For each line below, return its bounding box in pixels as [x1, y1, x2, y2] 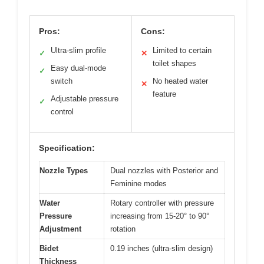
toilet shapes [153, 58, 196, 68]
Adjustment [39, 224, 81, 233]
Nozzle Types [39, 166, 88, 175]
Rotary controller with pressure [110, 198, 214, 207]
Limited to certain [153, 45, 212, 55]
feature [153, 89, 176, 98]
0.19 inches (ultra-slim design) [110, 243, 213, 253]
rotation [110, 224, 136, 233]
